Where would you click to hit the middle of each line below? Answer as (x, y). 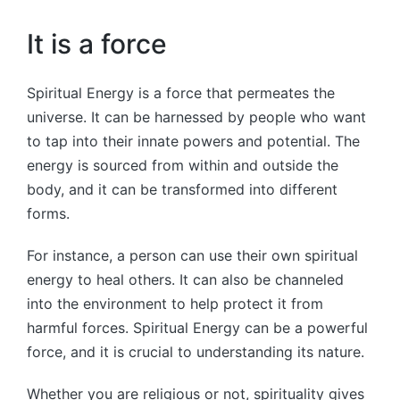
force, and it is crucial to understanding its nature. (196, 351)
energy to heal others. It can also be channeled (185, 279)
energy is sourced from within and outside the (183, 165)
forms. (48, 213)
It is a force (97, 44)
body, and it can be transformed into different (182, 189)
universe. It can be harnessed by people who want (196, 117)
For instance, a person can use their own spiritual (192, 255)
